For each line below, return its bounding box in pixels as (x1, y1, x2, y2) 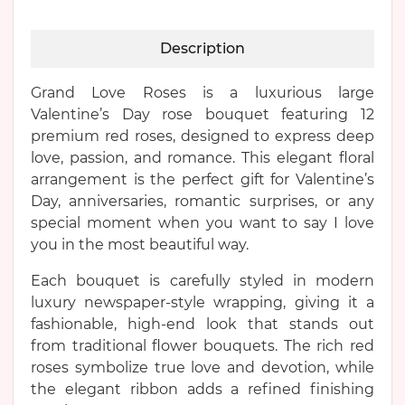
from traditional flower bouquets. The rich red (31, 337, 374, 354)
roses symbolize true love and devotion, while (31, 359, 374, 376)
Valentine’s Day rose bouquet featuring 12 (31, 106, 374, 123)
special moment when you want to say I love (31, 214, 374, 231)
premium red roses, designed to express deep (31, 127, 374, 145)
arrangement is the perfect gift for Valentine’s (31, 171, 374, 188)
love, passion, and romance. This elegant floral (31, 149, 374, 166)
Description (160, 40, 245, 57)
